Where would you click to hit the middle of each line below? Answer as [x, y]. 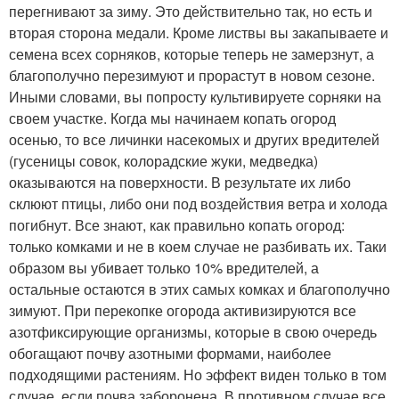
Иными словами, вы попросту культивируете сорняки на [195, 96]
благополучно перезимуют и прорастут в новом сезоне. [192, 75]
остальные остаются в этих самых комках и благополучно [199, 289]
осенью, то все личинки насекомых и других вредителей [194, 139]
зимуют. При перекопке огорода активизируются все [183, 310]
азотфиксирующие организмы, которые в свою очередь [193, 331]
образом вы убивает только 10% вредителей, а [164, 267]
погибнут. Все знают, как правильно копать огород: [177, 224]
